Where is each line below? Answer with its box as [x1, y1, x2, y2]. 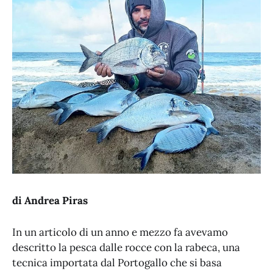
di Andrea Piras [12, 194, 88, 208]
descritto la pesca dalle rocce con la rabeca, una [12, 241, 240, 255]
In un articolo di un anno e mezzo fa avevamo [12, 225, 228, 239]
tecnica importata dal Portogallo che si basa [12, 256, 222, 270]
